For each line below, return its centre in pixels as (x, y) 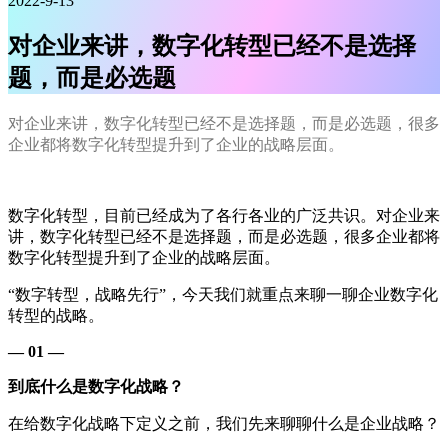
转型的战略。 (56, 315)
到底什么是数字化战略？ (96, 386)
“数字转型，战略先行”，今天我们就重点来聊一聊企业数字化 (223, 294)
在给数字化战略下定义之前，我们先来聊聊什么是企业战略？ (224, 423)
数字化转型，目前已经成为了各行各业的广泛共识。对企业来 (224, 215)
